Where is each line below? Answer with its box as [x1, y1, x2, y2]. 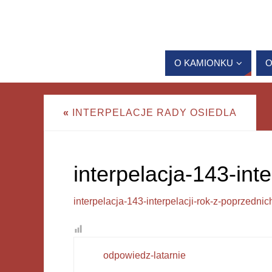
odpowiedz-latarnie [103, 250, 186, 260]
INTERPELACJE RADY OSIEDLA [69, 107, 237, 118]
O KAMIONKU [174, 58, 233, 69]
